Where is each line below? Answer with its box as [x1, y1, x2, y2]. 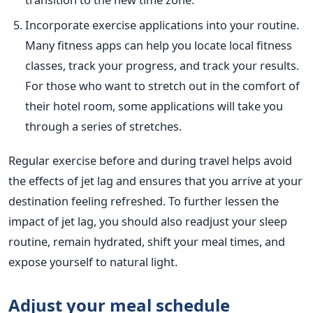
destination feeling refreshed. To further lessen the [8, 192, 279, 209]
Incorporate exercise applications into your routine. [25, 16, 299, 33]
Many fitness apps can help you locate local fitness [25, 36, 292, 53]
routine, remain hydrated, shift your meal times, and [8, 233, 285, 249]
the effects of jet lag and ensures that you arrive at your [8, 172, 303, 189]
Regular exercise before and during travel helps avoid [8, 152, 292, 168]
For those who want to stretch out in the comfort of [25, 77, 300, 94]
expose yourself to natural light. [8, 253, 177, 270]
